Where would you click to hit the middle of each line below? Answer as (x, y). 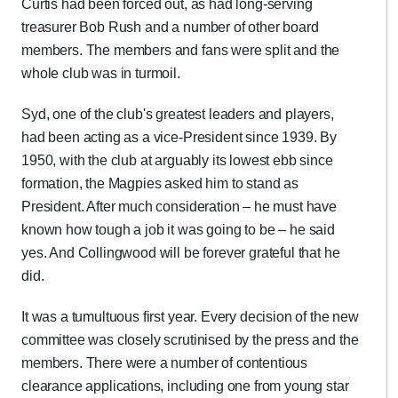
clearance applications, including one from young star (185, 386)
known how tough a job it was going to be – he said (178, 230)
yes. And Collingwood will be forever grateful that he (181, 253)
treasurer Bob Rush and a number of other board (170, 27)
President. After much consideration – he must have (179, 207)
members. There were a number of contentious (165, 363)
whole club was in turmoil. (101, 73)
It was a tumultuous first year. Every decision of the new (190, 317)
